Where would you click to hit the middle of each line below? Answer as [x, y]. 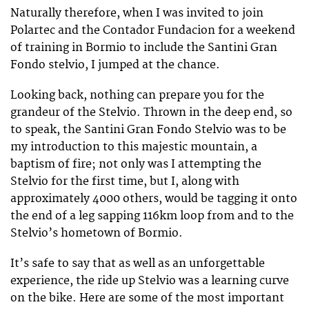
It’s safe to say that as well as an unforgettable [138, 264]
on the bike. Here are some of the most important [147, 298]
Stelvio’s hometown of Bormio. [97, 233]
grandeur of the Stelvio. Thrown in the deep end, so [151, 112]
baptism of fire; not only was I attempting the [136, 164]
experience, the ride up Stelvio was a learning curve [150, 281]
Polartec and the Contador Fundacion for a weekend [153, 30]
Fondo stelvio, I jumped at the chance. [115, 64]
